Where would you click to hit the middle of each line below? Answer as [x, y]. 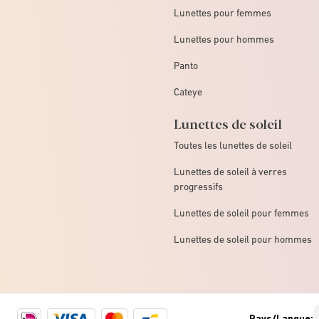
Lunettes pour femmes [223, 12]
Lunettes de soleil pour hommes [243, 239]
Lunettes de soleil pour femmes [241, 213]
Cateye [188, 91]
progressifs [198, 186]
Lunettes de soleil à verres [230, 171]
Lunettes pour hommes [224, 39]
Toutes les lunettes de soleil [233, 145]
